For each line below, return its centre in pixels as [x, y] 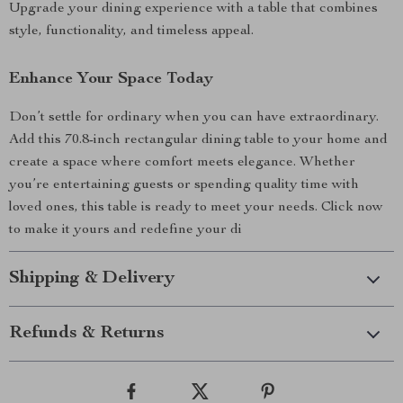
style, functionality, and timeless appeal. [131, 31]
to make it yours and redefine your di [125, 230]
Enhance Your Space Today [111, 79]
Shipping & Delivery [92, 279]
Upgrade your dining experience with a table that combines [193, 9]
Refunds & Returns [87, 334]
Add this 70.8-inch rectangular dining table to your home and [198, 140]
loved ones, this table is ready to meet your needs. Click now [196, 208]
